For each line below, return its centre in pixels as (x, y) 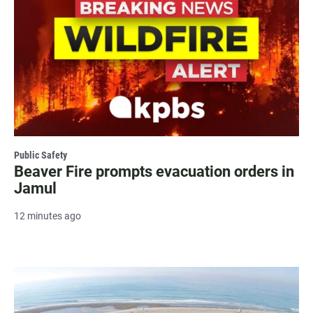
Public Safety (41, 155)
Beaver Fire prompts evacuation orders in (154, 172)
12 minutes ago (48, 216)
